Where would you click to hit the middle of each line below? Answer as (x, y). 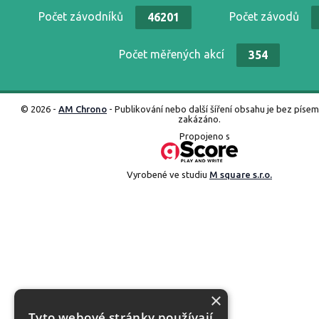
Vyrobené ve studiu (168, 175)
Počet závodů (265, 16)
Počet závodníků (82, 16)
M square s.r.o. (241, 175)
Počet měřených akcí (173, 54)
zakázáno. (199, 119)
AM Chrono (83, 109)
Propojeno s (205, 136)
